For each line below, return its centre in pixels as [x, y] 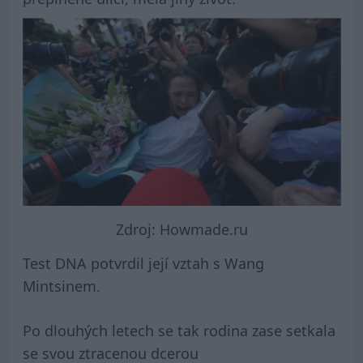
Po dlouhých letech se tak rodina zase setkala [179, 331]
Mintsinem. [61, 286]
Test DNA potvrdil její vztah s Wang [143, 264]
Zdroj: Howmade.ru [181, 229]
